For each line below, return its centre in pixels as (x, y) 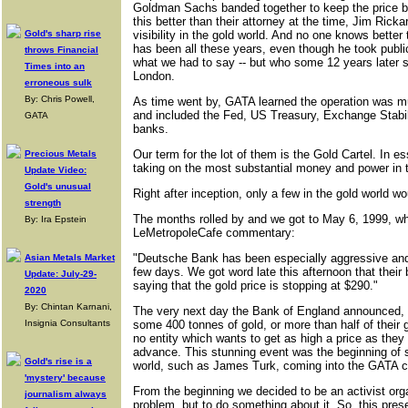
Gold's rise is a (58, 361)
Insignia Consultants (67, 323)
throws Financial (61, 50)
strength (43, 203)
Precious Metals (61, 153)
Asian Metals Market (70, 257)
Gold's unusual (58, 186)
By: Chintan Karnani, (68, 306)
